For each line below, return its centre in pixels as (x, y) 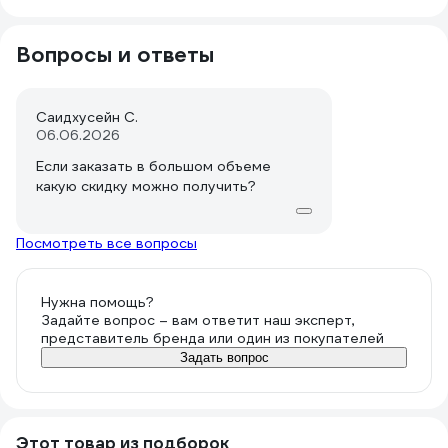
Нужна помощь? (97, 302)
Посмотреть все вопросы (106, 243)
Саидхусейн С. (87, 117)
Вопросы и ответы (115, 54)
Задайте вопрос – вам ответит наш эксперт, (198, 320)
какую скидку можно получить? (146, 186)
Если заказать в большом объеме (153, 166)
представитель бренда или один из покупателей (212, 338)
